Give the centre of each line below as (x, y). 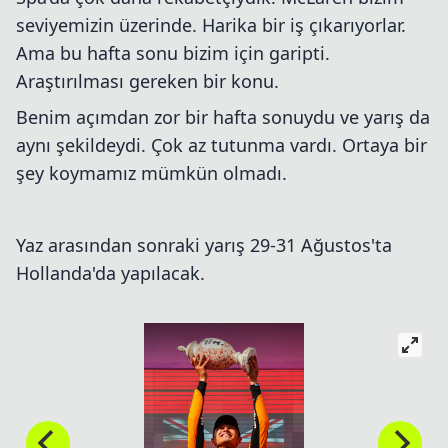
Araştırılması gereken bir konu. (147, 80)
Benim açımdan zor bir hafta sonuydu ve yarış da (223, 116)
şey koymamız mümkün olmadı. (151, 172)
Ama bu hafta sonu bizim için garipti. (173, 52)
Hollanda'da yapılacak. (110, 272)
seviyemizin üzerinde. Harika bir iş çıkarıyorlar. (211, 24)
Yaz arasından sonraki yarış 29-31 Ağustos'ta (204, 244)
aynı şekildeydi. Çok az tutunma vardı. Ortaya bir (221, 144)
